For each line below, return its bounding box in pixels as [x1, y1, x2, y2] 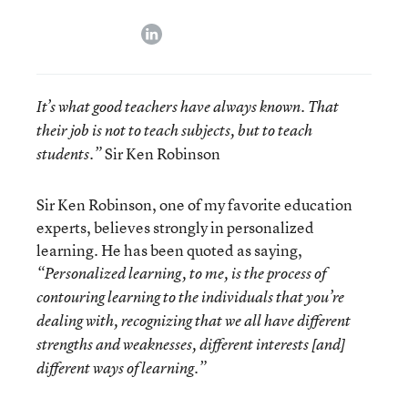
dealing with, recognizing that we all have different [36, 311, 351, 331]
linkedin [161, 20, 211, 40]
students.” [36, 144, 102, 164]
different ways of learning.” [36, 358, 207, 378]
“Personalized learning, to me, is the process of [36, 263, 326, 283]
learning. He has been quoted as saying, [36, 240, 302, 260]
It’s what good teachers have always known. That [36, 97, 339, 117]
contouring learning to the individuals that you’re [36, 287, 344, 307]
